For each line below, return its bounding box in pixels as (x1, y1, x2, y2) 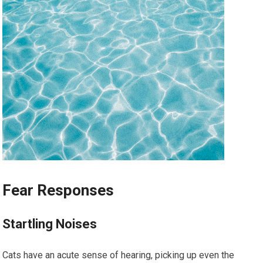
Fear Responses (2, 181, 114, 199)
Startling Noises (2, 216, 97, 231)
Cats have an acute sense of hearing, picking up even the (2, 249, 235, 261)
